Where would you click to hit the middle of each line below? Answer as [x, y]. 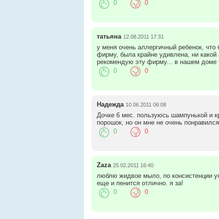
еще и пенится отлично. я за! [140, 183]
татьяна [109, 36]
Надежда [110, 104]
